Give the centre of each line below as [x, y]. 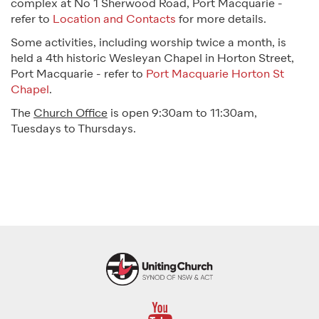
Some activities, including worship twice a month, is [148, 44]
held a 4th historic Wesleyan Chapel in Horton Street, [152, 59]
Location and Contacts [114, 20]
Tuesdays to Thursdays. [73, 130]
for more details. [224, 20]
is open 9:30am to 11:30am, [182, 114]
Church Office [70, 114]
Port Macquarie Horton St [215, 75]
